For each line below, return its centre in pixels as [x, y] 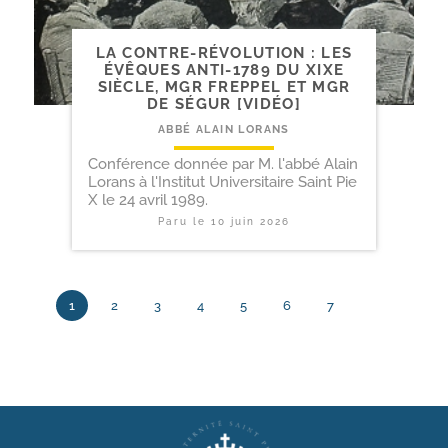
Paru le [184, 221]
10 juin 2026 [250, 221]
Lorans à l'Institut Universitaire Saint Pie [222, 181]
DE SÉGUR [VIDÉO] [224, 103]
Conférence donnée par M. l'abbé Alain [223, 163]
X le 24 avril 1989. [148, 199]
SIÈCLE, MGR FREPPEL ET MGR [224, 86]
